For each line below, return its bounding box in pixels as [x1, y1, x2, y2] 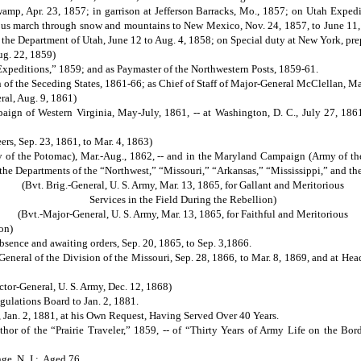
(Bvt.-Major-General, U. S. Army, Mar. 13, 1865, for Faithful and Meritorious [17, 208, 348, 221]
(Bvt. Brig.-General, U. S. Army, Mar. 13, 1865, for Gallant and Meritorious [21, 179, 344, 192]
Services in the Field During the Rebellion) [89, 193, 276, 206]
